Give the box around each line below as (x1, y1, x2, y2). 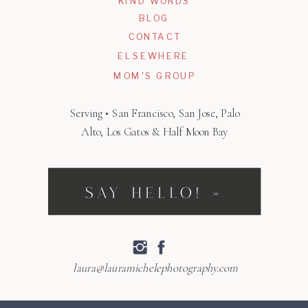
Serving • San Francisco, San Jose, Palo (69, 106, 239, 120)
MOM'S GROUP (113, 71, 196, 82)
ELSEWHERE (118, 50, 190, 62)
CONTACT (129, 31, 181, 43)
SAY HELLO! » (85, 186, 224, 204)
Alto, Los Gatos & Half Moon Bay (81, 124, 228, 139)
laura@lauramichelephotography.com (73, 261, 238, 275)
